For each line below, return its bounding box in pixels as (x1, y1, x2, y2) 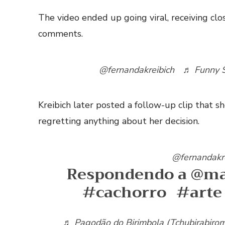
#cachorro (82, 179, 167, 205)
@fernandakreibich (99, 63, 175, 76)
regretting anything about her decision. (38, 115, 202, 127)
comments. (38, 27, 83, 40)
